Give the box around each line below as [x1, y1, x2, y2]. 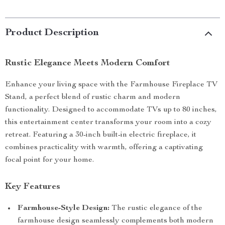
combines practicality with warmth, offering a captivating [5, 144, 203, 152]
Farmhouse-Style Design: [18, 204, 109, 212]
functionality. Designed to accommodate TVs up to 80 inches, [5, 106, 217, 114]
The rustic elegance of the [109, 204, 202, 212]
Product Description [5, 28, 99, 38]
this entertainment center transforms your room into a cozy [5, 119, 211, 127]
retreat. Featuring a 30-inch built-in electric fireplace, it [5, 131, 196, 139]
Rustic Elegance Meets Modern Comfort [5, 59, 170, 68]
